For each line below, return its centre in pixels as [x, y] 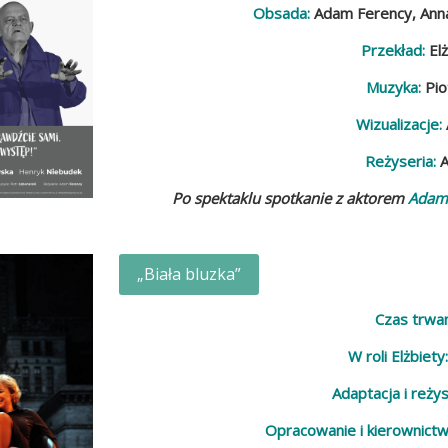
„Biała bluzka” [189, 273]
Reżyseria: [403, 161]
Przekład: [395, 50]
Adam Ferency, [366, 13]
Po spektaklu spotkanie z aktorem [290, 198]
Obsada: [283, 13]
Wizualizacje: [400, 124]
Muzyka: [396, 87]
